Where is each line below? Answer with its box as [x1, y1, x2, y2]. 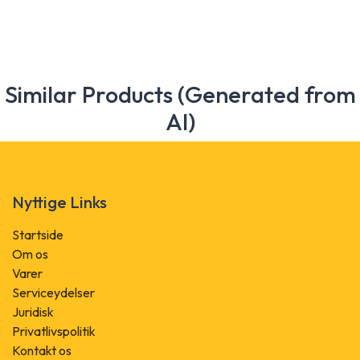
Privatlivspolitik [12, 322, 96, 339]
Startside [12, 226, 63, 243]
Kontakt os [12, 342, 72, 358]
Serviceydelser [12, 284, 95, 301]
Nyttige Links [12, 191, 107, 212]
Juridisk [12, 303, 54, 320]
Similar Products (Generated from [4, 79, 356, 108]
